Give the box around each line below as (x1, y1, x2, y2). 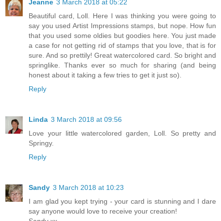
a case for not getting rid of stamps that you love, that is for (29, 41, 216, 50)
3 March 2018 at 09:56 (51, 115, 122, 124)
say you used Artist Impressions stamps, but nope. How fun (29, 22, 216, 30)
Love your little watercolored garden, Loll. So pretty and (29, 129, 216, 138)
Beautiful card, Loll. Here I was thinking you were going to (29, 12, 216, 20)
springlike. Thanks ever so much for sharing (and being (29, 61, 216, 70)
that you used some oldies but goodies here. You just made (29, 32, 216, 40)
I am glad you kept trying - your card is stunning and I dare (29, 197, 216, 206)
